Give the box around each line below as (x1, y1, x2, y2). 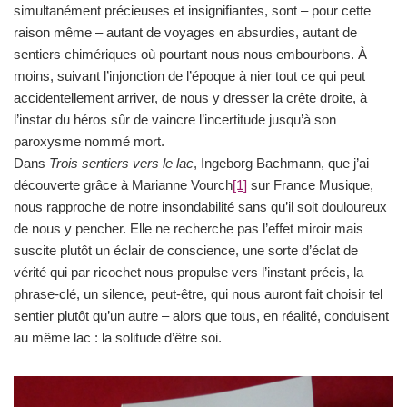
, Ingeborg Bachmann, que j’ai (194, 154, 369, 171)
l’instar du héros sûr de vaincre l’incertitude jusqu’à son (14, 111, 336, 127)
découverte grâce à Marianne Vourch (14, 176, 233, 193)
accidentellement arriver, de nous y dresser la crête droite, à (14, 89, 367, 105)
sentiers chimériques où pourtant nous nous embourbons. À (14, 45, 367, 62)
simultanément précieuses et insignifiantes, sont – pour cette (14, 2, 371, 18)
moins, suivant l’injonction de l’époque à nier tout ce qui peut (14, 67, 365, 84)
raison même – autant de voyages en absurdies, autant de (14, 24, 357, 40)
